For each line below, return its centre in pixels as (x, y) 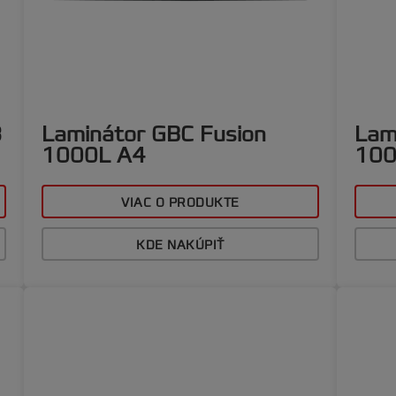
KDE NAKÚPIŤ (180, 245)
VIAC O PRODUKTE (180, 203)
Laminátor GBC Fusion (154, 134)
